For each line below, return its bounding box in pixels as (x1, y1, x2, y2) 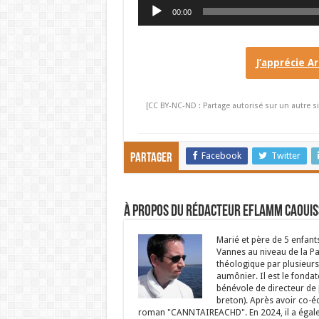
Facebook (201, 150, 241, 161)
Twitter (271, 150, 300, 161)
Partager (130, 152, 172, 165)
